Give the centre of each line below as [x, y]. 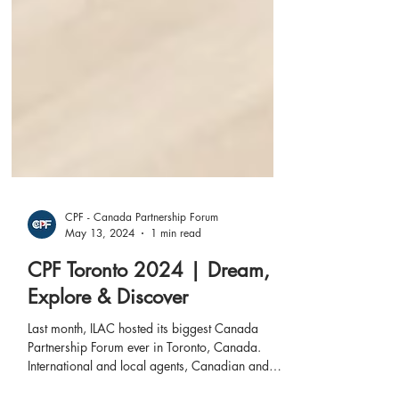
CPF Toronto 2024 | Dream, [149, 314]
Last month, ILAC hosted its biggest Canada [143, 373]
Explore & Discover [108, 341]
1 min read [176, 277]
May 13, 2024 [100, 277]
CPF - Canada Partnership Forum [142, 261]
